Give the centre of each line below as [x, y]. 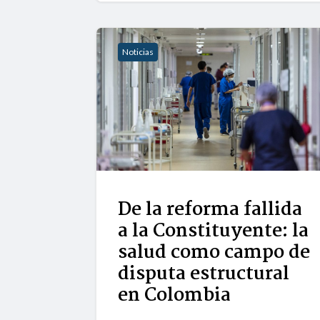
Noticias [138, 52]
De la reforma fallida [210, 210]
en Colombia [175, 296]
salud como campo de [214, 253]
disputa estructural [204, 275]
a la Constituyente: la [214, 232]
